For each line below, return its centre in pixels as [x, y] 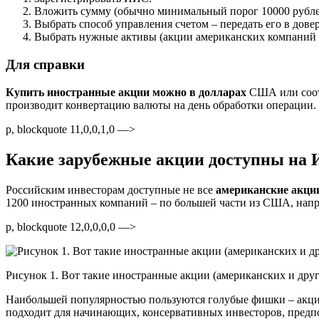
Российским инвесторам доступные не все [111, 189]
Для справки [45, 65]
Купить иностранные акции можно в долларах [126, 92]
